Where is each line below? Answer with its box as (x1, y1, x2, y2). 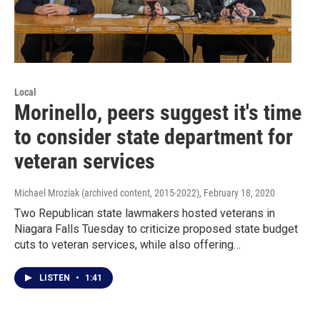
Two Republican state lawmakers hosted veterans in (14, 206, 275, 221)
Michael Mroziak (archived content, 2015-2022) (14, 187, 199, 199)
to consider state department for (14, 124, 293, 150)
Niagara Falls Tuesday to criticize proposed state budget (14, 222, 298, 236)
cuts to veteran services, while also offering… (14, 238, 241, 252)
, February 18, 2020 (199, 187, 275, 199)
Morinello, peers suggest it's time (14, 100, 301, 126)
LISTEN (39, 273, 72, 284)
